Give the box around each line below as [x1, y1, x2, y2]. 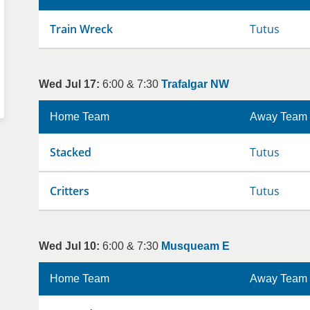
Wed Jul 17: [39, 78, 100, 90]
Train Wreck [50, 21, 113, 37]
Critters [50, 183, 89, 199]
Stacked [50, 145, 91, 160]
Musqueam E [161, 240, 230, 252]
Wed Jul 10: [39, 240, 100, 252]
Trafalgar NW [161, 78, 229, 90]
